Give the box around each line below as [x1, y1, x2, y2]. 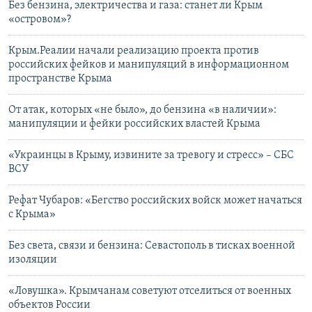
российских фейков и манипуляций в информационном [8, 58, 289, 70]
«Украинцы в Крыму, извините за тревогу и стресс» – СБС [8, 149, 294, 161]
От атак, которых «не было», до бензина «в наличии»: [8, 104, 276, 116]
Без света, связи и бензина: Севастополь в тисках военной [8, 240, 295, 251]
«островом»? [8, 13, 71, 25]
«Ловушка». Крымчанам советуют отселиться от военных [8, 285, 291, 297]
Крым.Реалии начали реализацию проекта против [8, 45, 259, 56]
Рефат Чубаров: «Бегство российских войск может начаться [8, 194, 302, 206]
